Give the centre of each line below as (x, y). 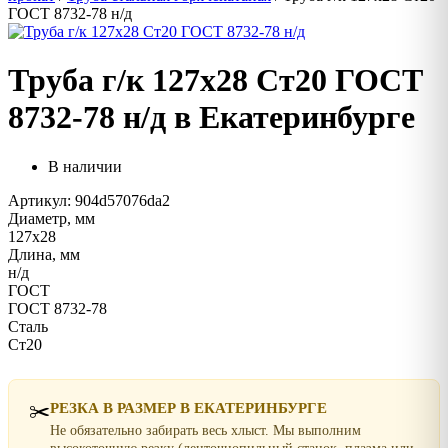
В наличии (85, 166)
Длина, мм (44, 254)
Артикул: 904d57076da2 (89, 200)
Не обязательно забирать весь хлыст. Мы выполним (205, 430)
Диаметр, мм (51, 218)
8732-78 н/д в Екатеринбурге (211, 117)
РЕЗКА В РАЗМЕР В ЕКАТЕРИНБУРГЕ (188, 407)
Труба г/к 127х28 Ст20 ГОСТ (215, 80)
